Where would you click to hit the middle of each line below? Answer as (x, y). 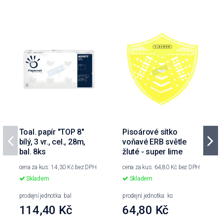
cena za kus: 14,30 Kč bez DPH (58, 167)
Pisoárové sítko (150, 132)
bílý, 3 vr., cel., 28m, (52, 142)
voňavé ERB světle (154, 142)
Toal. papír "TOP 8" (52, 132)
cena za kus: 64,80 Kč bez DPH (161, 167)
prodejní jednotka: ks (148, 196)
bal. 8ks (32, 152)
